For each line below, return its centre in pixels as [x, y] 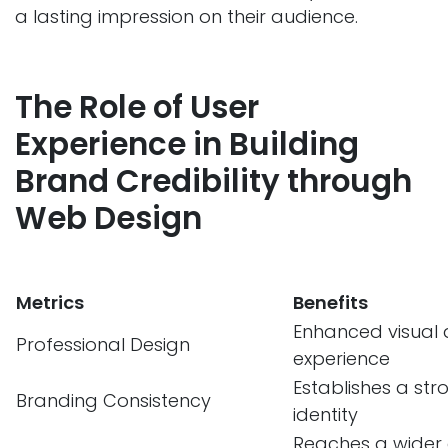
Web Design [108, 219]
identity [325, 415]
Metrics [50, 303]
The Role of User [137, 108]
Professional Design [103, 345]
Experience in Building [187, 145]
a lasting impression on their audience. [186, 17]
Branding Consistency [113, 401]
